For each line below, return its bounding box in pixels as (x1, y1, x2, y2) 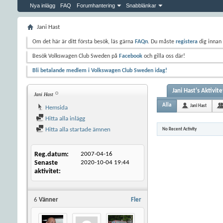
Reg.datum (34, 151, 67, 158)
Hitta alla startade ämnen (44, 126, 111, 133)
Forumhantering (77, 2, 115, 8)
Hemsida (44, 105, 68, 111)
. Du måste (148, 39, 176, 45)
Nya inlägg (30, 2, 55, 8)
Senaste (34, 159, 58, 167)
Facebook (119, 53, 142, 59)
